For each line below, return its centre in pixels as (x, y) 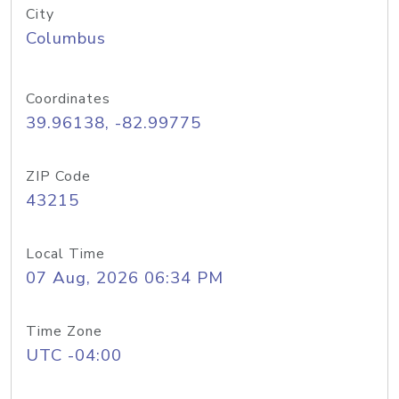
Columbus (66, 38)
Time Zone (64, 331)
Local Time (65, 254)
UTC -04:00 (74, 355)
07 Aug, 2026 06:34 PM (125, 278)
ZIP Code (58, 176)
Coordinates (68, 99)
